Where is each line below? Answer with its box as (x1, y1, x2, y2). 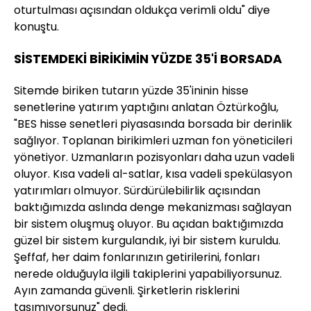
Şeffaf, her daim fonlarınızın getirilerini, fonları (14, 249, 260, 265)
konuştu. (14, 18, 59, 35)
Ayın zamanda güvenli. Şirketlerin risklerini (14, 282, 239, 299)
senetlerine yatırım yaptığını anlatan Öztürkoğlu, (14, 99, 278, 115)
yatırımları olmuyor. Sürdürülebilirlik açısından (14, 182, 260, 199)
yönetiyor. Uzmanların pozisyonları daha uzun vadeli (14, 149, 294, 165)
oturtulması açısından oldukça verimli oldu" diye (14, 1, 270, 18)
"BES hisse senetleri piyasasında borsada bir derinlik (14, 115, 292, 132)
